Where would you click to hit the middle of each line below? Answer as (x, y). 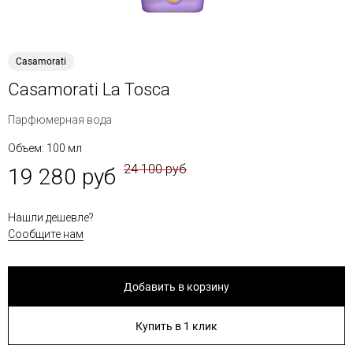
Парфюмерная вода (60, 120)
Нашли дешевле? (51, 217)
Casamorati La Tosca (89, 89)
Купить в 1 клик (176, 326)
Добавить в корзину (176, 287)
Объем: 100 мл (45, 148)
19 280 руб (62, 177)
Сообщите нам (46, 234)
